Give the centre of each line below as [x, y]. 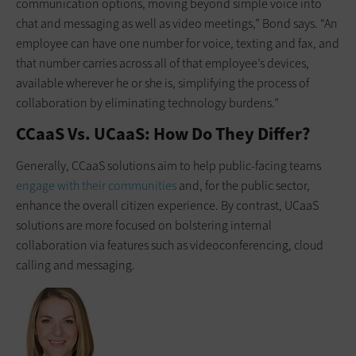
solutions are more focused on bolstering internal [144, 225]
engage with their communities [96, 185]
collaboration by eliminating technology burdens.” [147, 103]
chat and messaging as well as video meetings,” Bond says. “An [177, 23]
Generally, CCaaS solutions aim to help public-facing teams [168, 165]
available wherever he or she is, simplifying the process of [163, 83]
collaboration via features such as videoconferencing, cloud [170, 245]
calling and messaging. [75, 265]
